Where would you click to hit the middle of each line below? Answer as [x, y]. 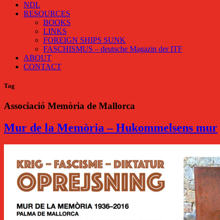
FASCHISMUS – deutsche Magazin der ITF [113, 49]
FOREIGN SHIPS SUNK [84, 40]
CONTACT [42, 66]
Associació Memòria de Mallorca [69, 106]
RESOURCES [47, 13]
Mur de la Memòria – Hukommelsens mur [111, 128]
